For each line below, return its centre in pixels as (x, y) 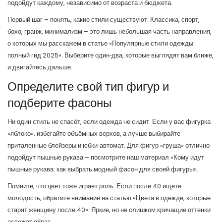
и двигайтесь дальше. (40, 67)
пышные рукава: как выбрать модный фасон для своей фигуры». (103, 169)
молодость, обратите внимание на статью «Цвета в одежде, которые (109, 198)
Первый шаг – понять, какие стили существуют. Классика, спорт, (104, 20)
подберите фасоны (59, 103)
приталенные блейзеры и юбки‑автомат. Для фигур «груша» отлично (109, 145)
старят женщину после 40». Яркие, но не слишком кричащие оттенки (109, 210)
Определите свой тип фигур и (88, 86)
